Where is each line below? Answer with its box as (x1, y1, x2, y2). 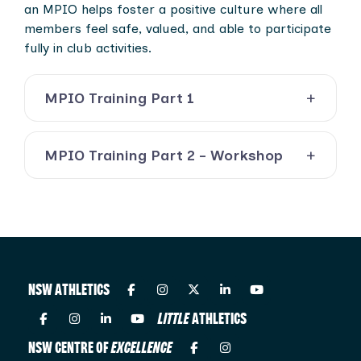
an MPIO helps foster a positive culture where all (24, 2, 322, 17)
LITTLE (158, 311, 189, 327)
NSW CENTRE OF (28, 340, 111, 356)
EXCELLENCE (111, 340, 172, 356)
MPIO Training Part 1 (44, 89, 194, 107)
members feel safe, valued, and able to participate (24, 21, 331, 36)
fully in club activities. (24, 40, 151, 56)
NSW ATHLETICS (28, 282, 110, 298)
